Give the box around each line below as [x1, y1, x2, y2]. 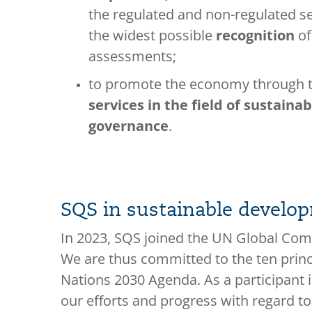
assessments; [88, 47, 176, 65]
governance [88, 116, 169, 135]
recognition [216, 26, 298, 45]
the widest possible [88, 26, 216, 45]
